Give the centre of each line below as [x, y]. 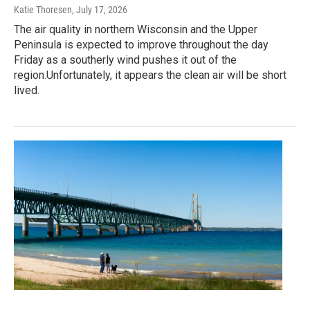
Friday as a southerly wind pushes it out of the [125, 60]
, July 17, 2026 [100, 10]
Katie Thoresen [43, 10]
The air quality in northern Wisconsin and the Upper [136, 30]
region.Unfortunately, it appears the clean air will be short [150, 75]
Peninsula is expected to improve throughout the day [141, 45]
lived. [27, 91]
